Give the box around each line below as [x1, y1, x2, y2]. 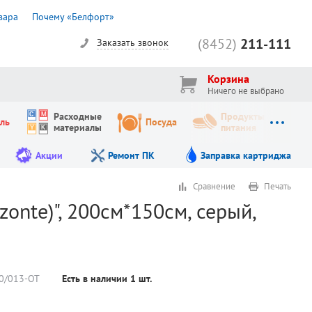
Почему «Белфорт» [32, 10, 115, 23]
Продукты [220, 110, 265, 123]
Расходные [53, 110, 102, 123]
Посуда [145, 116, 177, 129]
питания [220, 121, 256, 134]
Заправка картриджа [200, 149, 291, 162]
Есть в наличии [62, 272, 131, 286]
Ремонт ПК [108, 149, 155, 162]
